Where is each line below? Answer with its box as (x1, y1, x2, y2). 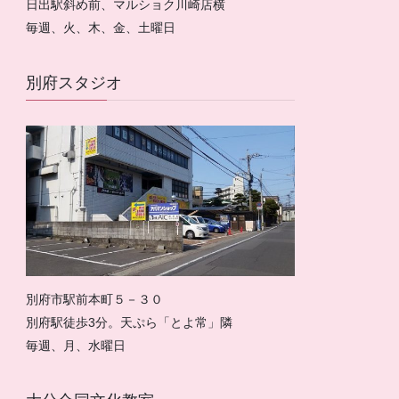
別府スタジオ (26, 74, 123, 92)
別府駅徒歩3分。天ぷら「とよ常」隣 (26, 315, 233, 330)
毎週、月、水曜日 (26, 338, 126, 354)
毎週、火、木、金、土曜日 (26, 20, 176, 35)
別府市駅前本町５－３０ (26, 292, 164, 307)
